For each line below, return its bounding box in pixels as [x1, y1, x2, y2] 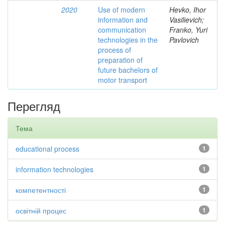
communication [98, 25, 146, 35]
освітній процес [16, 205, 66, 215]
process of [98, 45, 131, 55]
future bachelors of [98, 65, 158, 75]
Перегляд [8, 97, 60, 115]
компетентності [16, 185, 66, 195]
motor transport [98, 75, 147, 85]
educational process [16, 144, 79, 154]
